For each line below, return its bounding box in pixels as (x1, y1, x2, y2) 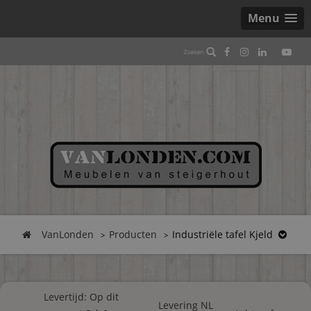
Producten (109, 228, 157, 241)
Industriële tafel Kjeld (172, 228, 273, 241)
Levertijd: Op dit (44, 290, 119, 303)
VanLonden (42, 228, 94, 241)
